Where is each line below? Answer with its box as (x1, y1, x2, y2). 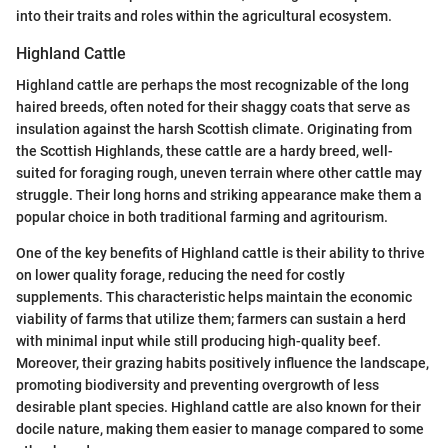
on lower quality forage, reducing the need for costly (16, 267, 345, 283)
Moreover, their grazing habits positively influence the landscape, (16, 355, 429, 371)
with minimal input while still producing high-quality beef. (16, 333, 381, 349)
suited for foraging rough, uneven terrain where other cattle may (16, 165, 422, 181)
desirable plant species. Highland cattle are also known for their (16, 399, 421, 415)
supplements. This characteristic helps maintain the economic (16, 289, 412, 305)
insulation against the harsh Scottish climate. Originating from (16, 121, 412, 137)
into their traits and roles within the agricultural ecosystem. (16, 7, 392, 24)
